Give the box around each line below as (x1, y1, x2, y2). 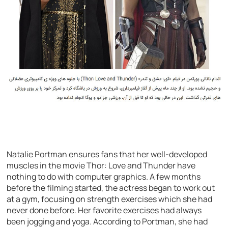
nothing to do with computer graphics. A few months (7, 170, 201, 182)
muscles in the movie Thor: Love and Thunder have (7, 159, 196, 171)
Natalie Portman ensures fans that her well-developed (7, 148, 208, 160)
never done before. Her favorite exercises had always (7, 204, 202, 216)
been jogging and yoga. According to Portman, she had (7, 215, 208, 227)
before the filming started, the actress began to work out (7, 182, 215, 193)
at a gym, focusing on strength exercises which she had (7, 193, 213, 205)
